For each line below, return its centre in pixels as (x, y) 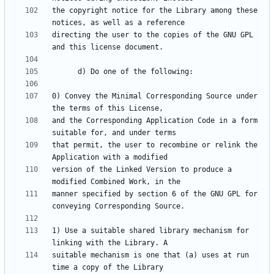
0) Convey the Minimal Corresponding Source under (155, 96)
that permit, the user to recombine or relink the (155, 145)
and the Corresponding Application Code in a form (155, 121)
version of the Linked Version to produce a (142, 170)
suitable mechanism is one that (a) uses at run (150, 255)
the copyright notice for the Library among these (155, 11)
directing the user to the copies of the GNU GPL (153, 35)
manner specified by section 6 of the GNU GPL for (155, 194)
